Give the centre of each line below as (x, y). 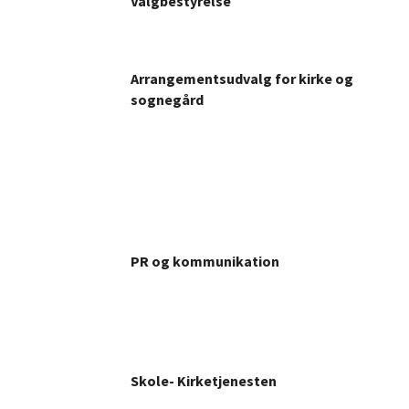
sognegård (167, 99)
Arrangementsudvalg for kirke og (242, 78)
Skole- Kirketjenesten (204, 380)
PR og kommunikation (205, 261)
